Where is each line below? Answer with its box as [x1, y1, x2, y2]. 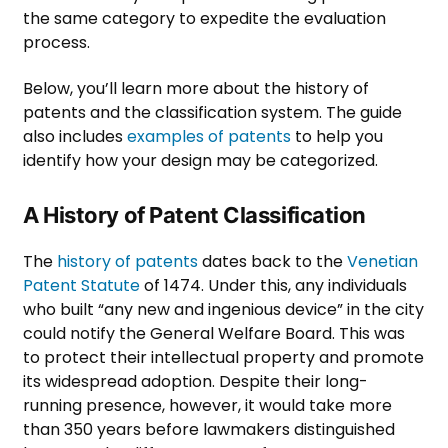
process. [23, 30, 90, 54]
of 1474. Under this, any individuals [140, 273, 407, 297]
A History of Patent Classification [23, 201, 367, 228]
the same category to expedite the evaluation [23, 6, 386, 30]
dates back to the [198, 249, 347, 273]
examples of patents [127, 124, 291, 148]
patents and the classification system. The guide [23, 100, 402, 124]
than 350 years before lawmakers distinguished [23, 417, 395, 441]
